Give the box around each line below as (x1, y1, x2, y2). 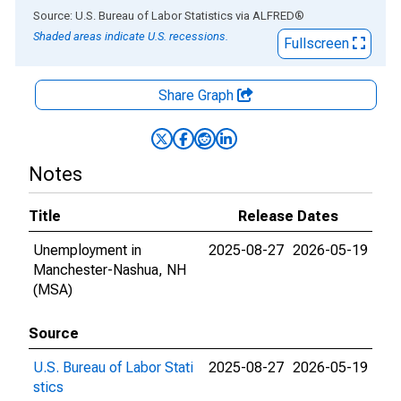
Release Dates (238, 208, 338, 225)
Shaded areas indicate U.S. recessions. (33, 30, 228, 43)
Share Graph (158, 87, 237, 104)
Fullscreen (284, 35, 353, 52)
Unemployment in (33, 242, 141, 259)
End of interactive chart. (15, 6, 162, 23)
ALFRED (252, 9, 294, 22)
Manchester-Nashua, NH (33, 261, 186, 278)
